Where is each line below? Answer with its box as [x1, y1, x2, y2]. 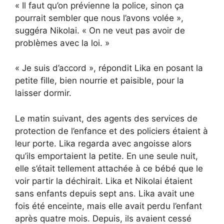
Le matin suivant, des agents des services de [15, 113, 197, 123]
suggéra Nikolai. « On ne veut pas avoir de [15, 25, 185, 35]
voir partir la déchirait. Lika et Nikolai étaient [15, 175, 192, 186]
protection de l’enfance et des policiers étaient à [15, 125, 208, 136]
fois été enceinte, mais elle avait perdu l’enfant [15, 200, 202, 211]
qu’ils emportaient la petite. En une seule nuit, [15, 150, 198, 161]
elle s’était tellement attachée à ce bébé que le [15, 163, 203, 173]
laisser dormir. [15, 88, 71, 98]
